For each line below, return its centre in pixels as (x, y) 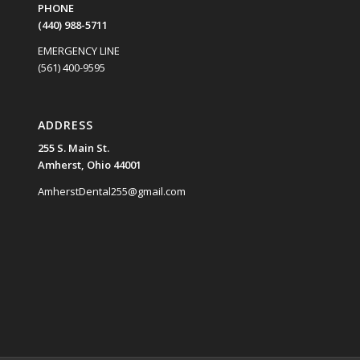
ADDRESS (65, 125)
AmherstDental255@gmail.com (111, 191)
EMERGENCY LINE (78, 51)
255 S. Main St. (73, 148)
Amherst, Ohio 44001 (89, 165)
